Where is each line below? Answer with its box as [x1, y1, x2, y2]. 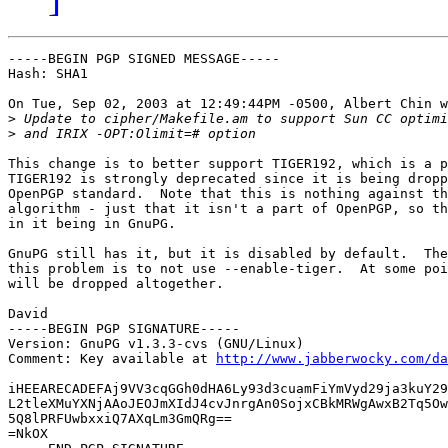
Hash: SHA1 [8, 66, 88, 82]
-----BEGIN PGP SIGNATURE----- [8, 321, 240, 337]
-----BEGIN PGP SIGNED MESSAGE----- [8, 51, 280, 67]
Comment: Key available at [8, 351, 216, 367]
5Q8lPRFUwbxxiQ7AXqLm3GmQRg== [8, 411, 232, 427]
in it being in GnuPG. [8, 216, 176, 232]
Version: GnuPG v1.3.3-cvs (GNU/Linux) [8, 336, 304, 352]
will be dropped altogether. [8, 276, 224, 292]
